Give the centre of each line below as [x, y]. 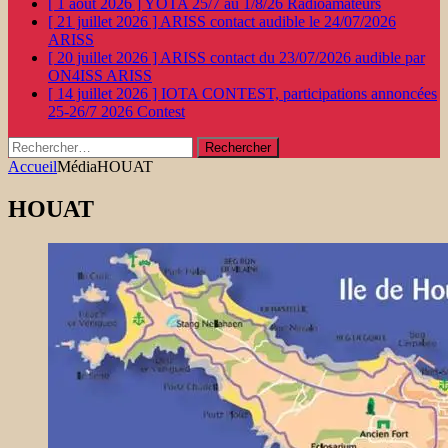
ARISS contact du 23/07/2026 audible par [292, 57]
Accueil [32, 166]
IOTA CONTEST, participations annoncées [299, 93]
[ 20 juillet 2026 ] [104, 57]
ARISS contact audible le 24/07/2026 [278, 21]
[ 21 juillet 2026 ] [104, 21]
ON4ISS [77, 75]
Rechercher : [47, 144]
